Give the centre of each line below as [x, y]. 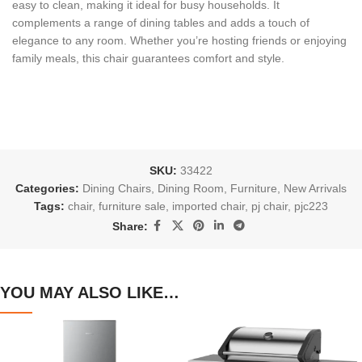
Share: [130, 226]
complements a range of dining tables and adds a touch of [161, 23]
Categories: [47, 189]
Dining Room [190, 189]
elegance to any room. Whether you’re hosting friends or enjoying [179, 41]
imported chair [208, 206]
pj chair [269, 206]
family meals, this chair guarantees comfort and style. [148, 59]
